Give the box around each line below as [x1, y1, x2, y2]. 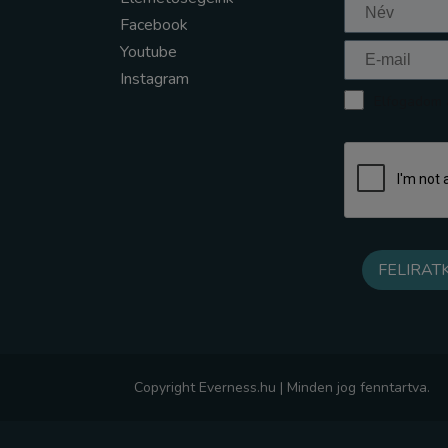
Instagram [120, 68, 189, 90]
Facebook [120, 14, 188, 36]
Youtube [120, 41, 177, 63]
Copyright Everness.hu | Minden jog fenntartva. [134, 378, 431, 397]
